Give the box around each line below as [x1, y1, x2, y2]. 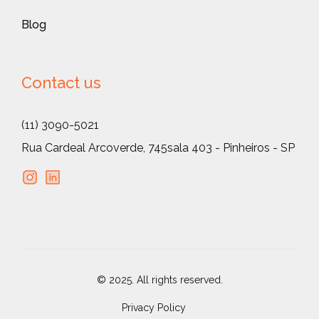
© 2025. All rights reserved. [96, 273, 223, 286]
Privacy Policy [122, 301, 186, 313]
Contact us [21, 73, 101, 92]
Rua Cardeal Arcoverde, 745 [21, 140, 167, 155]
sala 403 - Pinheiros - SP [167, 140, 295, 155]
